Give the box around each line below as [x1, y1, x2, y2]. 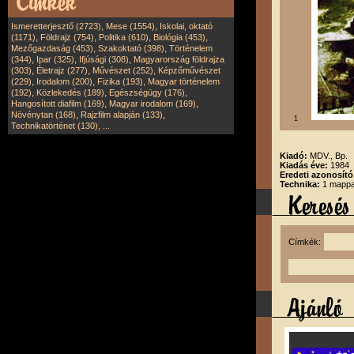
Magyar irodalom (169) [109, 99, 196, 108]
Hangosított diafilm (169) [11, 99, 104, 108]
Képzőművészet [158, 66, 220, 75]
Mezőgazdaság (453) [11, 43, 93, 53]
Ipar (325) [36, 55, 74, 64]
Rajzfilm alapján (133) [81, 110, 163, 119]
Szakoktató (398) [98, 43, 164, 53]
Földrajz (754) [40, 32, 94, 42]
